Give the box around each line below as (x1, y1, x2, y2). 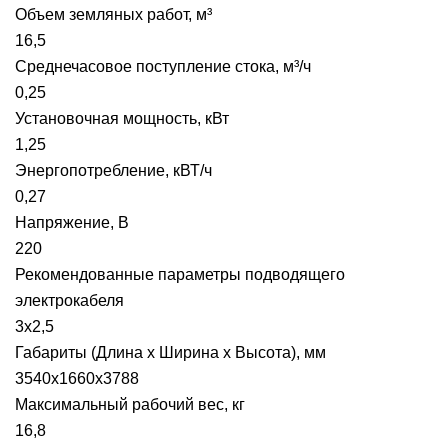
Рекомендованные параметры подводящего (15, 266, 345, 283)
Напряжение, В (15, 214, 129, 231)
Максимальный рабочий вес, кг (15, 396, 245, 413)
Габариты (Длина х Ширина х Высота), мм (15, 344, 326, 361)
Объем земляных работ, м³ (15, 6, 212, 23)
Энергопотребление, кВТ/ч (15, 162, 212, 179)
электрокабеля (15, 292, 124, 309)
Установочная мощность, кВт (15, 110, 229, 127)
